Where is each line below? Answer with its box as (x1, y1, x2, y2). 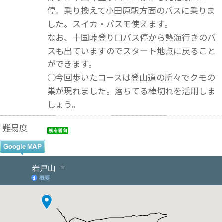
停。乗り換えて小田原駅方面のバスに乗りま (47, 4, 215, 16)
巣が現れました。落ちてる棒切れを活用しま (47, 84, 216, 97)
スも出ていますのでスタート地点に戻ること (47, 44, 216, 56)
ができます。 (47, 57, 97, 70)
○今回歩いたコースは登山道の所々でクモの (47, 71, 215, 83)
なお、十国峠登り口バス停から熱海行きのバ (47, 31, 216, 43)
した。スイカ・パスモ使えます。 (47, 17, 172, 30)
